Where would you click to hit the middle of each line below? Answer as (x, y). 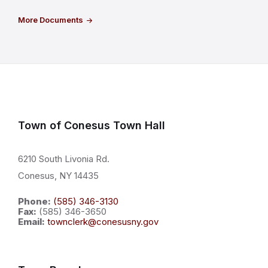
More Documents (51, 20)
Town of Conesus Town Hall (92, 125)
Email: (31, 222)
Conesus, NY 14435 (58, 176)
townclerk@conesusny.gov (103, 222)
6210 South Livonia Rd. (64, 159)
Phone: (34, 201)
